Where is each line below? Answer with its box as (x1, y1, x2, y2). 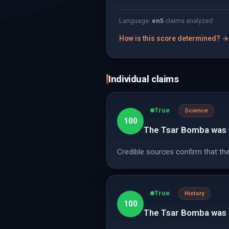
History (185, 190, 204, 197)
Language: (119, 17, 152, 25)
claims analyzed (164, 17, 213, 25)
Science (185, 107, 208, 114)
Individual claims (108, 74, 179, 84)
